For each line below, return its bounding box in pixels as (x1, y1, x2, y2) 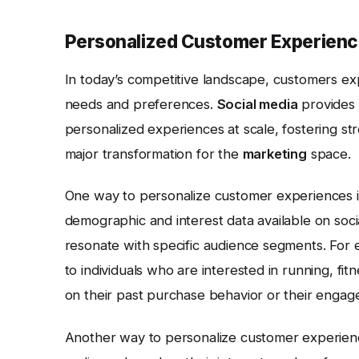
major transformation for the (64, 145, 243, 162)
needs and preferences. (64, 95, 217, 112)
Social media (216, 95, 298, 112)
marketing (242, 145, 307, 162)
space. (306, 145, 351, 162)
